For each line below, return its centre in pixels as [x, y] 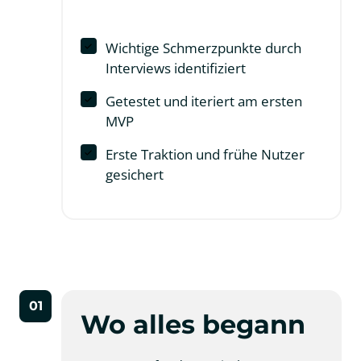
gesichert [134, 175]
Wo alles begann [193, 325]
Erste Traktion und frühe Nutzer [205, 155]
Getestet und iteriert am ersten [203, 102]
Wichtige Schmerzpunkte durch [203, 48]
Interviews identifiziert [175, 68]
